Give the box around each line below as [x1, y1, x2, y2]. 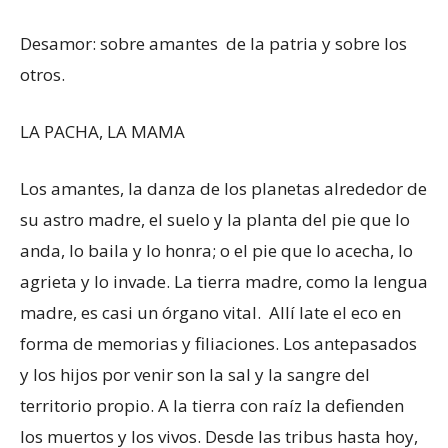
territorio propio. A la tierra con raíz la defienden [20, 394, 404, 417]
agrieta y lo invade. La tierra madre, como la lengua [20, 270, 428, 293]
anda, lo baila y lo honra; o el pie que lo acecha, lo [20, 239, 413, 262]
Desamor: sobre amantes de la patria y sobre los [20, 32, 407, 55]
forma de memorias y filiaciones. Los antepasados [20, 332, 417, 355]
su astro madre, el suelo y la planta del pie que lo [20, 208, 410, 231]
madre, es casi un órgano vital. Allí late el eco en [20, 301, 401, 324]
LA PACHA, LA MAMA [20, 120, 185, 143]
